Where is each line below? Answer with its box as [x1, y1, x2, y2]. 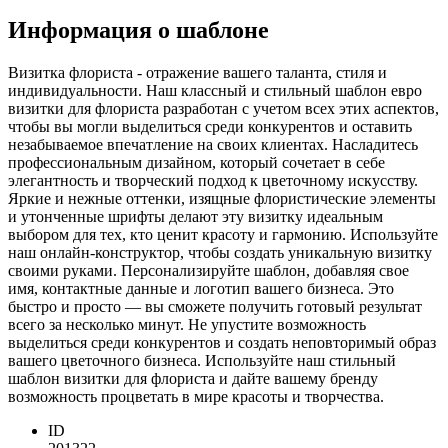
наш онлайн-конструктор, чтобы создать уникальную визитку [8, 244, 432, 262]
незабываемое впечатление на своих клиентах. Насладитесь [8, 136, 418, 154]
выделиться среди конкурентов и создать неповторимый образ [8, 334, 436, 352]
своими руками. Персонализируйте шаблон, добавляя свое [8, 262, 409, 280]
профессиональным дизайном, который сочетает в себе [8, 154, 385, 172]
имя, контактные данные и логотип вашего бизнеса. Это [8, 280, 394, 298]
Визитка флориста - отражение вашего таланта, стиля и [8, 64, 387, 82]
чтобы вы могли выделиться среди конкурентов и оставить [8, 118, 412, 136]
